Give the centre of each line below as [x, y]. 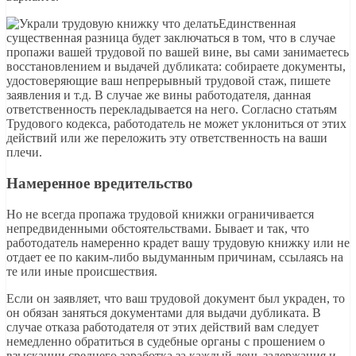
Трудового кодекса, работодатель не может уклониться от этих [176, 124]
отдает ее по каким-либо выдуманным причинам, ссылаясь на [175, 257]
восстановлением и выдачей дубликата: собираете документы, [176, 67]
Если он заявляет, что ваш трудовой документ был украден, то [176, 298]
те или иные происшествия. [82, 271]
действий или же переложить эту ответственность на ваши [167, 138]
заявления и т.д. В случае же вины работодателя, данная [159, 95]
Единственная [257, 24]
